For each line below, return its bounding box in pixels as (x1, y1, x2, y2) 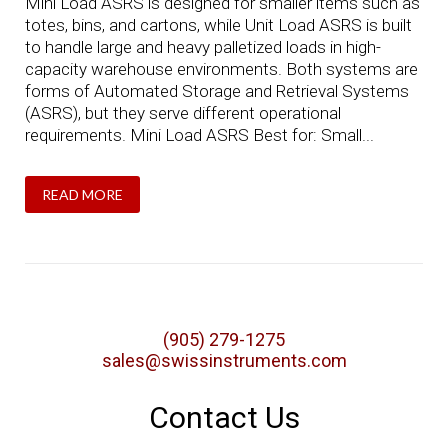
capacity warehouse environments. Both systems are (24, 58, 418, 79)
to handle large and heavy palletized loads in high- (24, 36, 381, 57)
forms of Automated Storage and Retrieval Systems (24, 80, 409, 101)
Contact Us (148, 399, 300, 435)
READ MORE (41, 185, 123, 203)
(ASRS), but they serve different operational (24, 102, 341, 123)
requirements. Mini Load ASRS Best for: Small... (24, 124, 374, 145)
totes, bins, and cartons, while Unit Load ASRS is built (24, 14, 412, 35)
